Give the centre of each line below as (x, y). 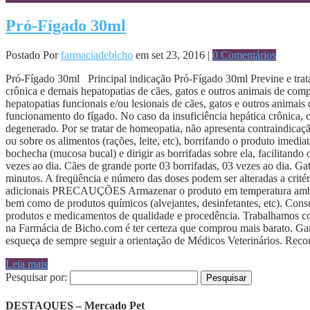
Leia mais (27, 264)
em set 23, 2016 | (173, 55)
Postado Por (33, 55)
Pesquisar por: (36, 277)
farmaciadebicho (97, 55)
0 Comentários (244, 55)
